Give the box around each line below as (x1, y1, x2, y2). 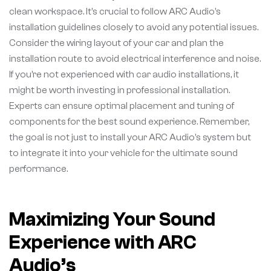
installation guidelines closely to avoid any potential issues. (9, 21, 258, 33)
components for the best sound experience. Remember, (9, 116, 249, 127)
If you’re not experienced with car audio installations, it (9, 68, 239, 80)
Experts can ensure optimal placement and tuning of (9, 100, 234, 111)
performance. (9, 163, 68, 174)
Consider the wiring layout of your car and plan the (9, 37, 224, 48)
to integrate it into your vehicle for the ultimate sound (9, 147, 238, 158)
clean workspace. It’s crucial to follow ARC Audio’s (9, 5, 221, 17)
